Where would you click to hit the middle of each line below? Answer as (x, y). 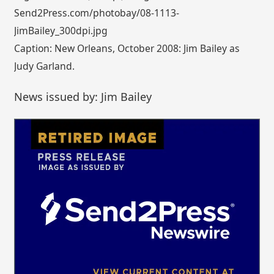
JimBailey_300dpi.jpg (61, 31)
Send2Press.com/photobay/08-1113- (97, 13)
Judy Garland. (45, 66)
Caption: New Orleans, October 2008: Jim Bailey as (127, 49)
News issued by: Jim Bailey (83, 96)
